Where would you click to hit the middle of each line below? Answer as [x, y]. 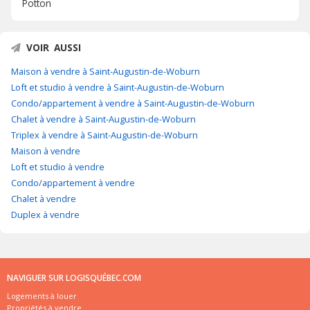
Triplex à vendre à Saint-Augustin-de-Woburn [104, 135]
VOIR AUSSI [54, 48]
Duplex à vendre [45, 215]
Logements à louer [42, 296]
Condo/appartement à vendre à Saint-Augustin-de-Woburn [133, 103]
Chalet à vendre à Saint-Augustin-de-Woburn [103, 119]
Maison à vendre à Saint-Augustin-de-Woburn [106, 72]
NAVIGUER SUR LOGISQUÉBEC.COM [74, 278]
